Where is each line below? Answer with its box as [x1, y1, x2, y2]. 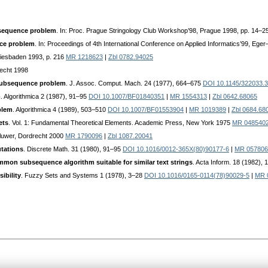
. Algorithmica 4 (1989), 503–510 [13, 106, 108, 114]
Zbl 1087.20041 [108, 132, 153, 140]
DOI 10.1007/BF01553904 [108, 106, 184, 114]
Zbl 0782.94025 [108, 53, 153, 61]
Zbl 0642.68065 [212, 93, 257, 100]
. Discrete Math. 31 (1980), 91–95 [23, 145, 123, 153]
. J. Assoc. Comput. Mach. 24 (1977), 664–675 [66, 80, 203, 87]
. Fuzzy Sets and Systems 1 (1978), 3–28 [21, 172, 144, 179]
